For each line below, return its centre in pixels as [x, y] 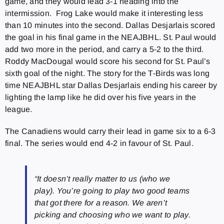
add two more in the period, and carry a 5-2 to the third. [104, 49]
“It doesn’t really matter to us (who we [102, 178]
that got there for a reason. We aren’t [101, 202]
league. [18, 109]
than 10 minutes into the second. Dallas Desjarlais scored [110, 25]
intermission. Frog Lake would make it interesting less [104, 13]
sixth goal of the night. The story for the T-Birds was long [107, 73]
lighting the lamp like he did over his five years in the [100, 97]
